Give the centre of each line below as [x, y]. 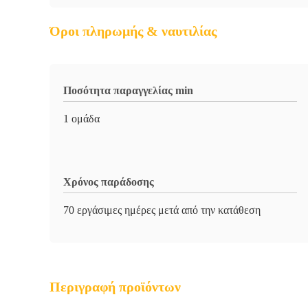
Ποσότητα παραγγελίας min [128, 90]
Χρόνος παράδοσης [109, 182]
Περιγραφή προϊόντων [115, 287]
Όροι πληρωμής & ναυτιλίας [133, 31]
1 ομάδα [81, 119]
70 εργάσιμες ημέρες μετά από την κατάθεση [162, 210]
